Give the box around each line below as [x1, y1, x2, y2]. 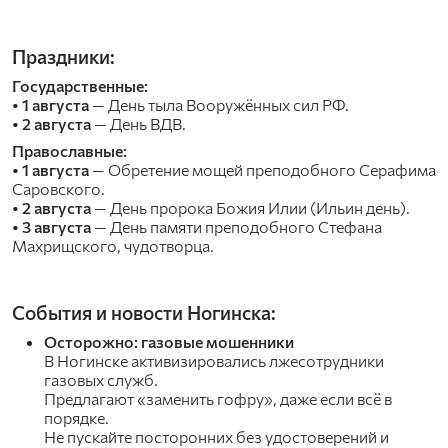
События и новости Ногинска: [12, 301, 276, 324]
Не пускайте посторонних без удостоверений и [44, 427, 389, 446]
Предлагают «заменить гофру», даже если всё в [44, 389, 392, 408]
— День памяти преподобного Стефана [91, 217, 382, 236]
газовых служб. [44, 370, 158, 389]
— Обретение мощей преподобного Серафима [92, 160, 436, 179]
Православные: [12, 141, 127, 160]
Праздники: [12, 45, 115, 68]
